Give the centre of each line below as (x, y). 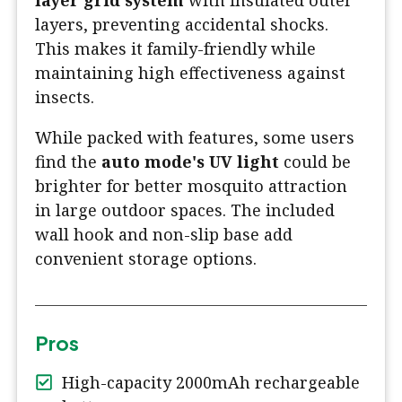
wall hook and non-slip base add (164, 235)
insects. (65, 97)
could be (315, 162)
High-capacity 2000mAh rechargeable (211, 383)
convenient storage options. (146, 259)
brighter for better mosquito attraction (191, 186)
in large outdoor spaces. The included (185, 210)
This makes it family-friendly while (175, 49)
